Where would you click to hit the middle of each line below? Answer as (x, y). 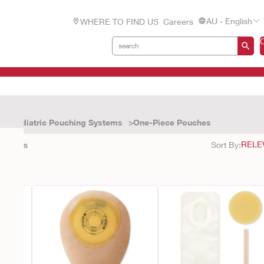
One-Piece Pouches (172, 122)
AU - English (229, 21)
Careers (178, 21)
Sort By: (226, 144)
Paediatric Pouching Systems (65, 122)
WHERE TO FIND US (119, 21)
